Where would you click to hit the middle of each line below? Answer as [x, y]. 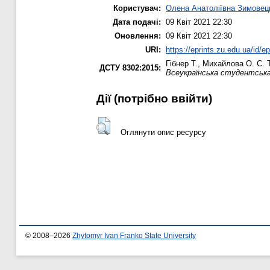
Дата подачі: [137, 22]
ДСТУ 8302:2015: [130, 68]
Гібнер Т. [182, 64]
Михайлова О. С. [234, 64]
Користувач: [137, 8]
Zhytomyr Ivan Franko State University [134, 236]
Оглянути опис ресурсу [163, 132]
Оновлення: [138, 36]
